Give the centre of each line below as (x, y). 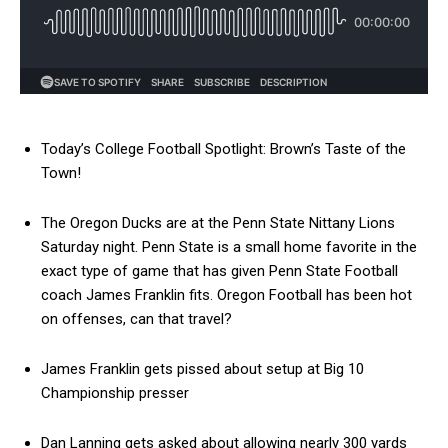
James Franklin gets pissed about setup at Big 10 (202, 369)
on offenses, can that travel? (136, 319)
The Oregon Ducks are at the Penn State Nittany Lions (218, 223)
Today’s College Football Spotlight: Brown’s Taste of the (223, 149)
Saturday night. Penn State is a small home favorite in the (229, 247)
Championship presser (115, 393)
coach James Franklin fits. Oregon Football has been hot (226, 295)
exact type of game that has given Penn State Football (219, 271)
